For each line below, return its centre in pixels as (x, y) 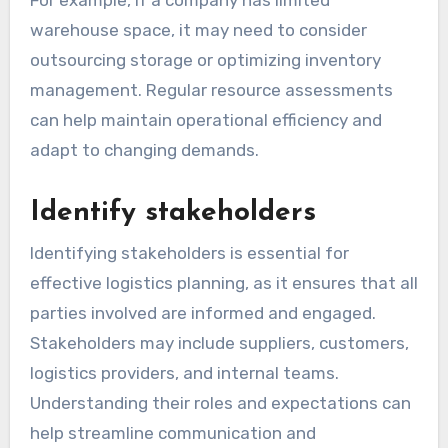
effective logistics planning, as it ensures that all (223, 282)
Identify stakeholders (172, 213)
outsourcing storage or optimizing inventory (205, 60)
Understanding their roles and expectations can (220, 402)
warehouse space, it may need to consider (198, 30)
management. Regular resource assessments (211, 90)
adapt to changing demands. (144, 150)
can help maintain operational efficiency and (205, 120)
